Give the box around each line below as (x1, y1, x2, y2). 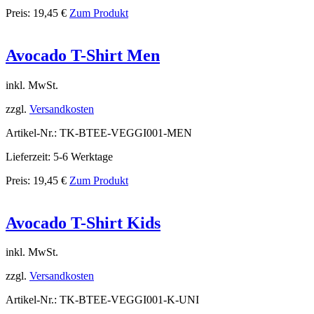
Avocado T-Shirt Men (6, 46, 160, 64)
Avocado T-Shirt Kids (6, 213, 161, 232)
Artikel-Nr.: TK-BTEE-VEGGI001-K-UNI (6, 294, 199, 306)
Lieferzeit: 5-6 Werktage (6, 150, 113, 163)
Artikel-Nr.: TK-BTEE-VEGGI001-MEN (6, 126, 192, 139)
